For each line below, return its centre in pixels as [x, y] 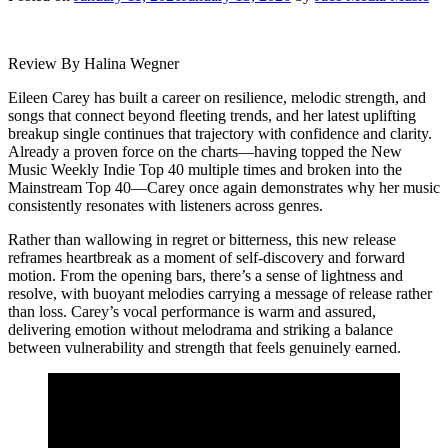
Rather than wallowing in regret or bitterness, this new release [202, 239]
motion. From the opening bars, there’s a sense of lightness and [205, 275]
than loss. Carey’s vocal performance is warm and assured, [192, 311]
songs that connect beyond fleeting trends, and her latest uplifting [212, 115]
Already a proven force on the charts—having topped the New [205, 151]
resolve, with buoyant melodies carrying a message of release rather [220, 293]
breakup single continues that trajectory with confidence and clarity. [220, 133]
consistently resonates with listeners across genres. [165, 205]
